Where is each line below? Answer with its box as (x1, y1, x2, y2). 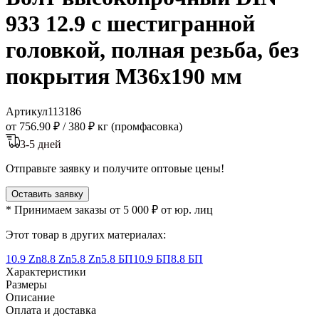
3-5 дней (20, 137, 61, 150)
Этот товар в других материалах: (6, 228, 166, 241)
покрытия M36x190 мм (6, 63, 242, 90)
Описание (6, 291, 55, 303)
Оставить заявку (11, 188, 83, 199)
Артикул (6, 105, 48, 117)
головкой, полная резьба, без (6, 37, 299, 63)
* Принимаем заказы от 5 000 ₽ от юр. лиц (6, 203, 213, 216)
